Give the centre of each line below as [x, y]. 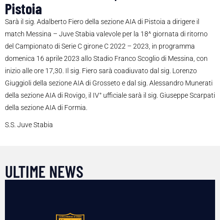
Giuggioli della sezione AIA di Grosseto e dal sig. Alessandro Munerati [109, 83]
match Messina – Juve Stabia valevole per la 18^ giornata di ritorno [106, 34]
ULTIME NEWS [44, 171]
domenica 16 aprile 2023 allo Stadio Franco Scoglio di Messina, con [106, 59]
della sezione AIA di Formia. [46, 108]
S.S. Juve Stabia [29, 125]
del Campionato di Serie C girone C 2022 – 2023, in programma [100, 46]
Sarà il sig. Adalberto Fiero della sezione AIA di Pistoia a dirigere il [102, 22]
